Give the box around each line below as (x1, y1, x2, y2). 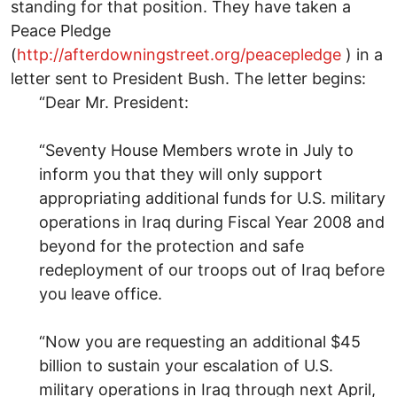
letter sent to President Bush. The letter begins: (11, 68, 366, 88)
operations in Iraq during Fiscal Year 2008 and (39, 212, 385, 231)
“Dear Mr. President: (39, 92, 189, 112)
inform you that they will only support (39, 164, 323, 183)
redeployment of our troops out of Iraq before (39, 260, 385, 279)
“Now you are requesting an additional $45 (39, 331, 361, 351)
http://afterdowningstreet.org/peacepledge (17, 44, 341, 64)
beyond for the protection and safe (39, 236, 304, 255)
